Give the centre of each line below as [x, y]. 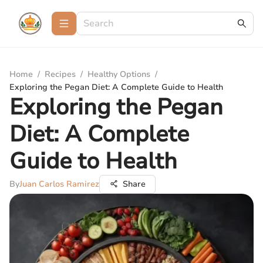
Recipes [60, 74]
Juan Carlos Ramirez [59, 184]
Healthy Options [119, 74]
